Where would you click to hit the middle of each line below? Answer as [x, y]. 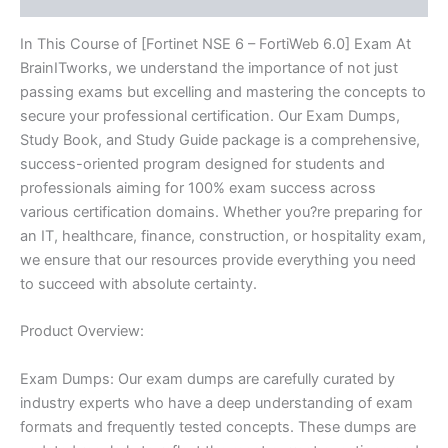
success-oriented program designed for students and [202, 163]
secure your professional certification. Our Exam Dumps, [210, 115]
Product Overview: [82, 331]
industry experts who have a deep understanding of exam [216, 402]
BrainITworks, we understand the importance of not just [209, 67]
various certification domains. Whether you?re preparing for [221, 211]
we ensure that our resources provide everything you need [218, 259]
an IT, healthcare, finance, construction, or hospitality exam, [223, 235]
